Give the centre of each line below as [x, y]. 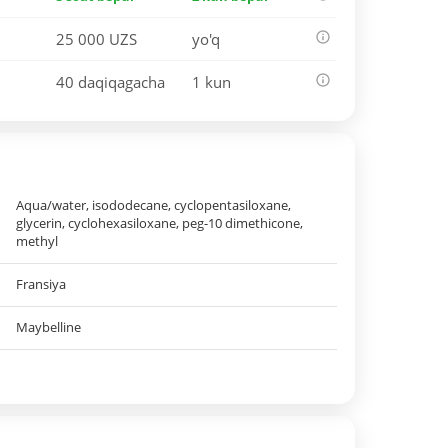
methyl [36, 241]
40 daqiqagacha [111, 82]
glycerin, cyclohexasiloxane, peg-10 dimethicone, [159, 223]
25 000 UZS [97, 39]
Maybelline [48, 327]
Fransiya [40, 284]
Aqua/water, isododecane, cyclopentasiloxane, [153, 205]
